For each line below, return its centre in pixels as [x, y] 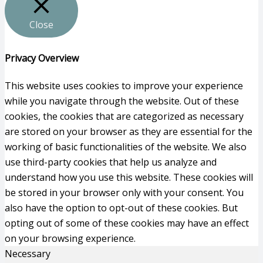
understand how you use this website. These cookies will [129, 177]
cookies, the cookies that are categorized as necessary [124, 116]
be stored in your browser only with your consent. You [124, 193]
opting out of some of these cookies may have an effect [127, 223]
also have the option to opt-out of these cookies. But [121, 208]
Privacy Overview [42, 58]
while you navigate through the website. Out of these [122, 101]
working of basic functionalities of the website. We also [126, 147]
